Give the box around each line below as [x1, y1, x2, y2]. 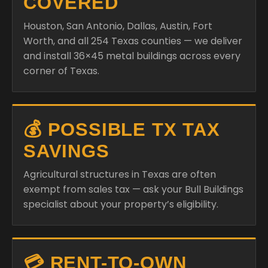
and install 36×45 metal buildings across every [23, 48, 240, 63]
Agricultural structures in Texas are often [23, 167, 216, 181]
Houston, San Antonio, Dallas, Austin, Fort [23, 19, 212, 33]
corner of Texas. [23, 63, 99, 78]
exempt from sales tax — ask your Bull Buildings [23, 182, 243, 196]
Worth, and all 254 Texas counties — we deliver [23, 33, 242, 48]
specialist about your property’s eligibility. [23, 197, 218, 211]
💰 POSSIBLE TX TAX [23, 118, 220, 140]
